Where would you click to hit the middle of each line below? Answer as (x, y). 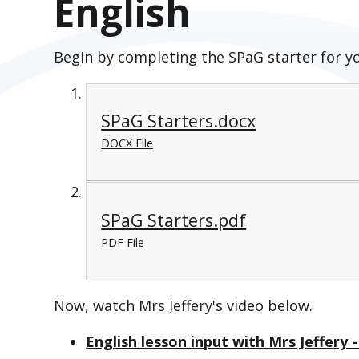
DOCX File (127, 143)
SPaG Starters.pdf (174, 220)
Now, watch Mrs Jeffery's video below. (184, 306)
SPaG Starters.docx (179, 120)
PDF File (123, 242)
